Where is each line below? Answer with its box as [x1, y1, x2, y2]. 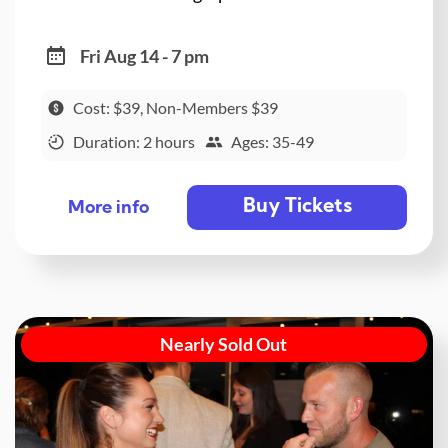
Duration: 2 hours [72, 132, 195, 152]
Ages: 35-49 [231, 132, 315, 152]
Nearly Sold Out [160, 333, 288, 356]
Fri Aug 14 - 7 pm [79, 44, 209, 67]
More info [67, 198, 149, 218]
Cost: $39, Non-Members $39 [72, 97, 278, 117]
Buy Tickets [242, 197, 352, 218]
